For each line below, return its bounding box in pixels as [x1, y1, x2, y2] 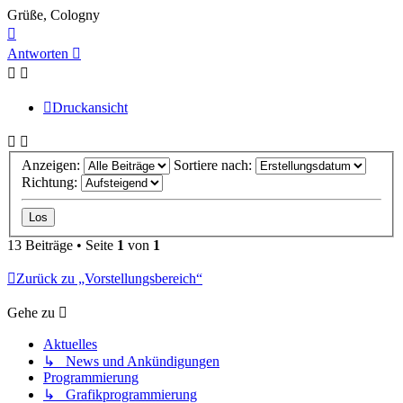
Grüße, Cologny [7, 6, 100, 22]
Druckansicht [52, 99, 128, 115]
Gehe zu [7, 305, 55, 321]
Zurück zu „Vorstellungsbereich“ [16, 271, 202, 287]
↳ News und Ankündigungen [43, 354, 219, 370]
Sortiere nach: [174, 157, 255, 174]
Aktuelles [43, 336, 97, 353]
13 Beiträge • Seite [7, 237, 117, 254]
